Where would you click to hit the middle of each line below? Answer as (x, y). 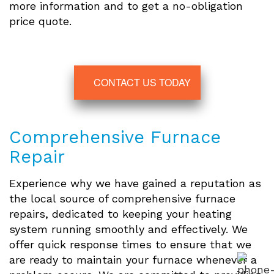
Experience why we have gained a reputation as (135, 183)
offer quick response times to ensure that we (130, 245)
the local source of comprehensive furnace (122, 199)
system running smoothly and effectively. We (128, 229)
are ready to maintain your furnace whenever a (133, 260)
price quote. (40, 21)
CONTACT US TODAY (142, 83)
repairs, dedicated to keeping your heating (120, 214)
